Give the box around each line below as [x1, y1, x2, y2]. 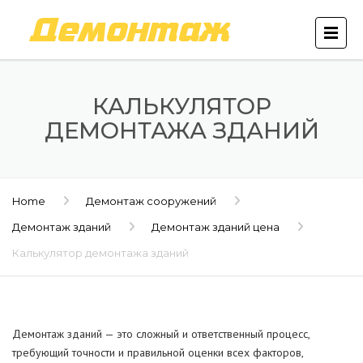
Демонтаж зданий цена [152, 220, 280, 233]
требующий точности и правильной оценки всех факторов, [12, 345, 303, 360]
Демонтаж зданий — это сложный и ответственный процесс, [12, 327, 310, 341]
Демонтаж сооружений [86, 194, 216, 207]
